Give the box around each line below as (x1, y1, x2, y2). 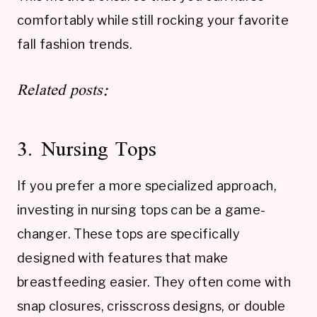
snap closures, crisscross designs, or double (17, 298, 286, 313)
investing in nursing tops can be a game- (17, 202, 266, 217)
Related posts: (17, 71, 110, 107)
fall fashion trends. (17, 36, 133, 52)
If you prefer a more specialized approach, (17, 178, 277, 193)
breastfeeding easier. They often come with (17, 274, 292, 289)
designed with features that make (17, 250, 229, 265)
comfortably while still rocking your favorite (17, 12, 289, 28)
